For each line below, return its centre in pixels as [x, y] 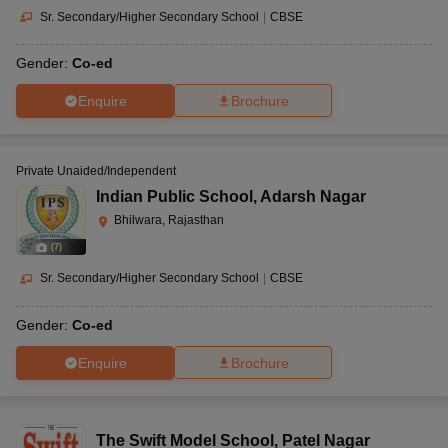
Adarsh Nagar [313, 197]
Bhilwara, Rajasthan [169, 220]
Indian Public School [174, 197]
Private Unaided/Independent [96, 171]
